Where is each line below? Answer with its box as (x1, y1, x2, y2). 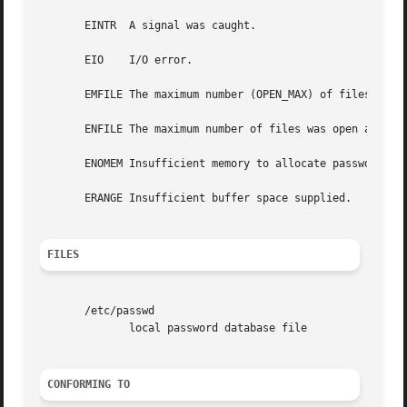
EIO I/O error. (40, 54, 194, 67)
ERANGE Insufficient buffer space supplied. (40, 192, 352, 205)
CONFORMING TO (47, 378, 131, 392)
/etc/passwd (40, 304, 155, 318)
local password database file (40, 322, 92, 335)
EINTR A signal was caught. (40, 19, 257, 33)
